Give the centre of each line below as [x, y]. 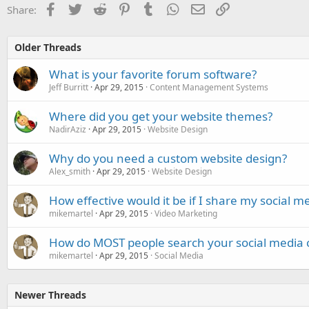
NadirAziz [68, 129]
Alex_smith [70, 171]
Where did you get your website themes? [161, 116]
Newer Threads [50, 295]
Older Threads [48, 47]
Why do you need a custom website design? [168, 158]
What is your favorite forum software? [153, 74]
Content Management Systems [209, 87]
